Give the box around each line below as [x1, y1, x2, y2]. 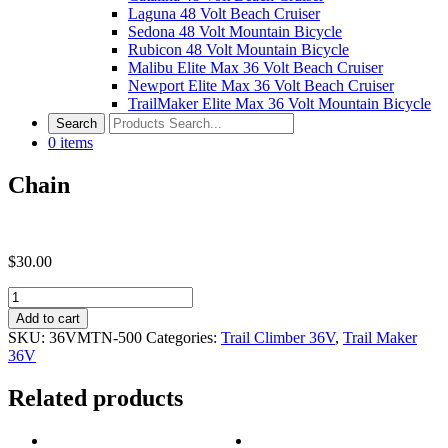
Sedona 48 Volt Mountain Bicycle [128, 23, 342, 40]
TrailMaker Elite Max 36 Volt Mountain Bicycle [128, 95, 431, 112]
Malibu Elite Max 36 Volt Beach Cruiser [128, 59, 383, 76]
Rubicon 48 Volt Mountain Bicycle [128, 41, 349, 58]
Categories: [146, 328, 221, 346]
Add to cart [16, 310, 80, 326]
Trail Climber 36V [221, 328, 335, 346]
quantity [7, 303, 58, 321]
